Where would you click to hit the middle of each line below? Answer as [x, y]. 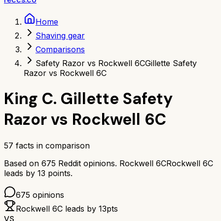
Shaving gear [60, 36]
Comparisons [60, 49]
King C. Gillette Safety [88, 99]
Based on [23, 163]
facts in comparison [52, 145]
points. [59, 173]
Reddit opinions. [86, 163]
